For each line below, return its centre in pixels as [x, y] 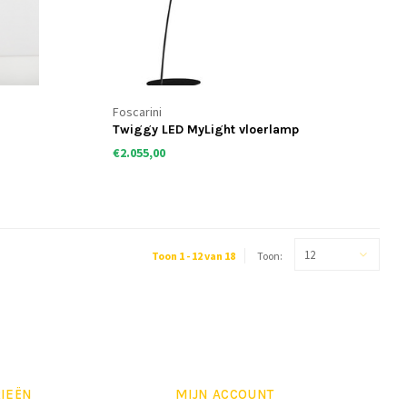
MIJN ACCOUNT [224, 395]
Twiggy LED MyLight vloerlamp [205, 130]
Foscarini [137, 112]
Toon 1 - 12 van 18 [194, 256]
